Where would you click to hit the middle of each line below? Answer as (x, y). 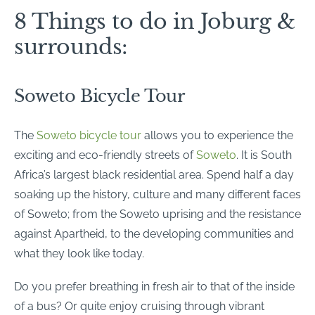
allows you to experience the (217, 136)
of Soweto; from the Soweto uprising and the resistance (157, 214)
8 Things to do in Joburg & (155, 22)
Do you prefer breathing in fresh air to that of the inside (154, 287)
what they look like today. (79, 254)
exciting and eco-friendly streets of (105, 155)
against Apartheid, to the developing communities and (154, 234)
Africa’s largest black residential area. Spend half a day (154, 175)
